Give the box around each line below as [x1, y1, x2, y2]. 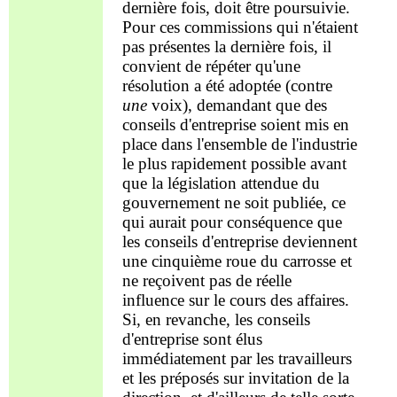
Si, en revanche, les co [121, 309, 273, 329]
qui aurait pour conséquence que [121, 212, 342, 231]
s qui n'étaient [265, 17, 358, 36]
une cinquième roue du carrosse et [121, 251, 352, 270]
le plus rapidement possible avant [121, 153, 346, 173]
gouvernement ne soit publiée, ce [121, 192, 346, 212]
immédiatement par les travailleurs [121, 348, 352, 368]
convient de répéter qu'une [121, 56, 300, 75]
